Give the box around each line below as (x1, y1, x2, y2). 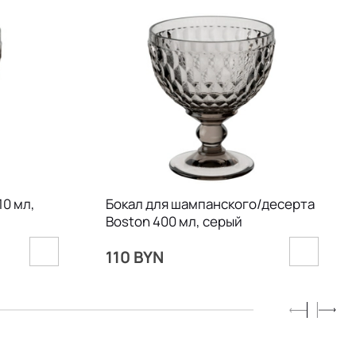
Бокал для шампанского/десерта (105, 194, 315, 213)
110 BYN (105, 245, 164, 268)
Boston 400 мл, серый (105, 211, 242, 230)
